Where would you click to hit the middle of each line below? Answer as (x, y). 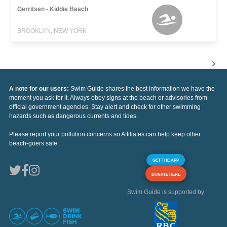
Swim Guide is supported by (166, 192)
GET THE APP (166, 160)
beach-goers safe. (34, 143)
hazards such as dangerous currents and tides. (73, 116)
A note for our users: (40, 88)
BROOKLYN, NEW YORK (52, 31)
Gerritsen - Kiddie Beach (53, 9)
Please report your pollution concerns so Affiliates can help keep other (105, 134)
